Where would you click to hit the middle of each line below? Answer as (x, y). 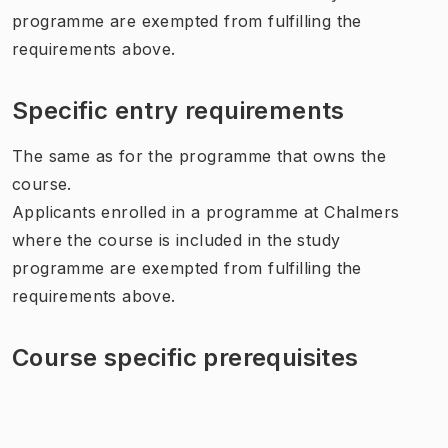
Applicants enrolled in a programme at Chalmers (206, 211)
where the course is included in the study (176, 239)
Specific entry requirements (178, 110)
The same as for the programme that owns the (199, 155)
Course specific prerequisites (185, 357)
